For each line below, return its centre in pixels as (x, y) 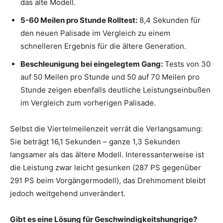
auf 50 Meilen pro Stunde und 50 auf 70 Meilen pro (110, 77)
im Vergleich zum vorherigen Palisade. (88, 103)
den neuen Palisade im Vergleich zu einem (95, 33)
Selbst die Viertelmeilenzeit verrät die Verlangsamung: (106, 128)
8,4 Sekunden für (169, 20)
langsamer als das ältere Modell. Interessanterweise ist (107, 154)
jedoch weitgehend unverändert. (68, 193)
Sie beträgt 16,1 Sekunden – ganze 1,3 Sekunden (95, 141)
